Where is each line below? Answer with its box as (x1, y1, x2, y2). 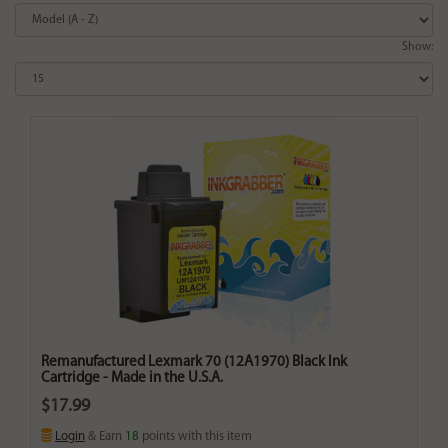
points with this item (139, 430, 252, 444)
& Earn (85, 430, 125, 444)
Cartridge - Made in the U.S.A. (41, 371, 223, 387)
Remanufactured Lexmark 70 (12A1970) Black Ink (41, 355, 347, 371)
